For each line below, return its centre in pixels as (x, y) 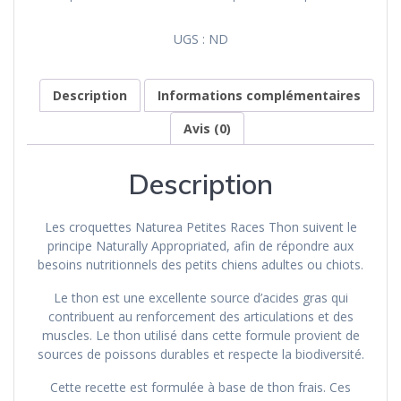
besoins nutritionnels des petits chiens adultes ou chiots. (200, 264)
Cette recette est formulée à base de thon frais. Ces (200, 387)
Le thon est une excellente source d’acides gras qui (200, 297)
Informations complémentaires (259, 95)
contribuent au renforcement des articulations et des (200, 316)
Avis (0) (207, 128)
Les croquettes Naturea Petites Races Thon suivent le (200, 226)
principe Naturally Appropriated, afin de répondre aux (200, 245)
